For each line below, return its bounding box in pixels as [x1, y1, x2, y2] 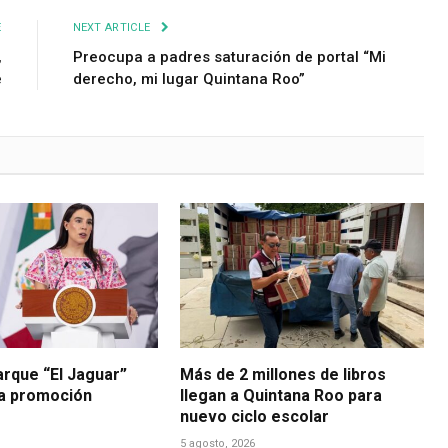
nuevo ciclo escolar [180, 407, 330, 427]
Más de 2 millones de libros [180, 365, 387, 385]
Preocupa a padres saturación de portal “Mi [72, 48, 386, 67]
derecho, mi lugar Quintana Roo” [72, 70, 305, 89]
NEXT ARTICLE [72, 21, 154, 35]
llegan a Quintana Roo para [180, 386, 383, 406]
